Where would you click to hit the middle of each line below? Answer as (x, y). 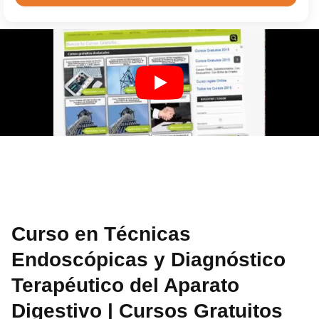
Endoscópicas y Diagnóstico (149, 259)
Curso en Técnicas (101, 234)
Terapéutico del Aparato (126, 285)
